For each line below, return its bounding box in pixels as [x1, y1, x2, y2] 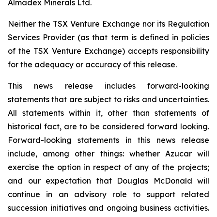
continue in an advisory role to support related [8, 189, 209, 199]
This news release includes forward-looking [8, 81, 209, 91]
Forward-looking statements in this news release [8, 135, 209, 145]
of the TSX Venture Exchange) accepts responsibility [8, 46, 209, 56]
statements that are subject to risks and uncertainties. [8, 94, 209, 104]
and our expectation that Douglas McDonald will [8, 176, 209, 186]
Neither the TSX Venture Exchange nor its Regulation [8, 19, 209, 29]
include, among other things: [8, 149, 129, 158]
